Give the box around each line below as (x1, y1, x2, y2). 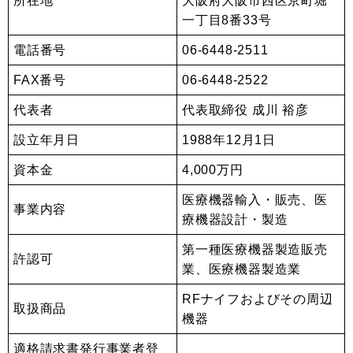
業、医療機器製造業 (182, 262, 302, 276)
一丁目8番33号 (182, 13, 272, 27)
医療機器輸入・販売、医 (182, 193, 328, 206)
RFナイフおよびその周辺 (182, 292, 333, 306)
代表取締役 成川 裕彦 (182, 103, 309, 117)
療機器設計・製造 (182, 213, 288, 226)
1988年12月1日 (182, 133, 276, 147)
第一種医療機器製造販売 (182, 243, 328, 256)
